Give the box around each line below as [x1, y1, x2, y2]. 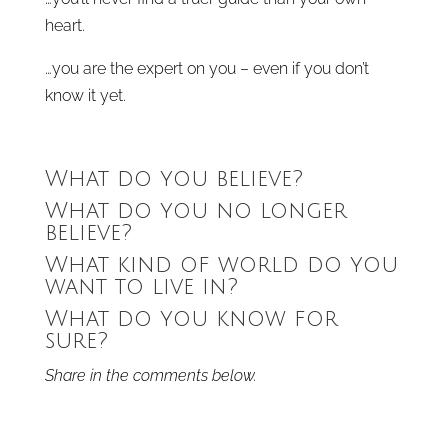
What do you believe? [44, 167, 303, 191]
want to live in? [44, 275, 238, 299]
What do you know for [44, 307, 338, 331]
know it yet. [44, 86, 126, 105]
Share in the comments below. [44, 366, 257, 385]
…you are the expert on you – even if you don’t [44, 59, 369, 78]
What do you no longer [44, 199, 347, 223]
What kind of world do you [44, 253, 398, 277]
